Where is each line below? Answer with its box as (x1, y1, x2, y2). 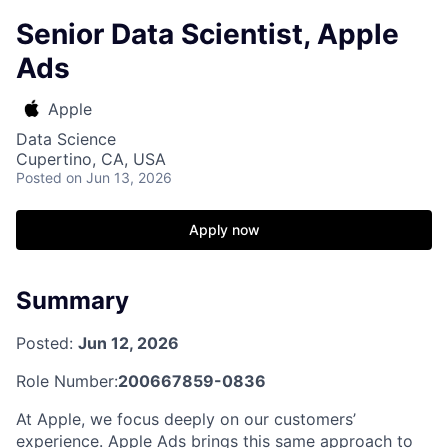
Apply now (188, 221, 260, 238)
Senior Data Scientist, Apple (16, 17, 399, 51)
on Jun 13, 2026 (66, 169, 172, 186)
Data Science (16, 129, 116, 149)
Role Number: (16, 370, 118, 391)
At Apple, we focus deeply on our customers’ (16, 408, 356, 429)
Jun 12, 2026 (78, 332, 179, 353)
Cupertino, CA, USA (16, 149, 166, 169)
